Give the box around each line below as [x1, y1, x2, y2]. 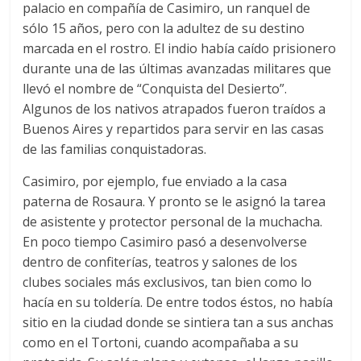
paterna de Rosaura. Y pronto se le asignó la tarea [23, 192, 326, 210]
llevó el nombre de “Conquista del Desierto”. [23, 79, 288, 98]
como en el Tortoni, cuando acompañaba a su [23, 333, 299, 351]
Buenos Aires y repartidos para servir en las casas [23, 119, 325, 138]
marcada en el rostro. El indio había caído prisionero [23, 39, 337, 57]
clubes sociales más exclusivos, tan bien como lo [23, 272, 313, 291]
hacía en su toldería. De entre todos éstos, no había [23, 293, 334, 311]
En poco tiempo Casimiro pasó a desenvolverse [23, 232, 308, 251]
